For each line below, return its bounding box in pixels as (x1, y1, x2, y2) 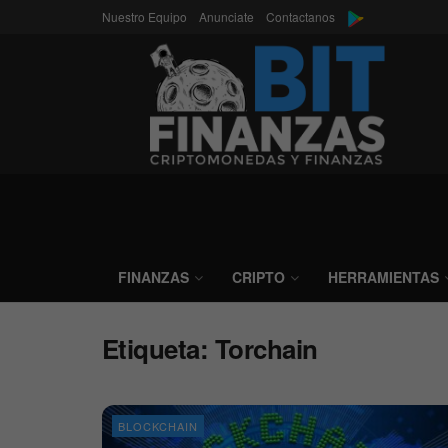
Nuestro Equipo (102, 8, 187, 25)
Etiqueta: (102, 330, 215, 367)
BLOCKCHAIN (118, 418, 198, 434)
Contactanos (266, 8, 335, 25)
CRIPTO (232, 267, 285, 287)
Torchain (214, 330, 318, 367)
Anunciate (199, 8, 254, 25)
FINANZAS (118, 267, 189, 287)
